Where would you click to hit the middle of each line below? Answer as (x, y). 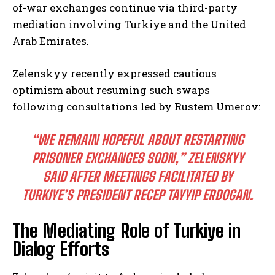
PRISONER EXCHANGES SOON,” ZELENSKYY (137, 158)
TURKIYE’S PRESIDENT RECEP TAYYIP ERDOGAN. (137, 195)
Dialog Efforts (61, 248)
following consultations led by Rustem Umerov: (136, 106)
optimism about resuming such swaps (111, 90)
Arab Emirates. (51, 41)
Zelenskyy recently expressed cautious (114, 73)
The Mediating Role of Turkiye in (126, 230)
